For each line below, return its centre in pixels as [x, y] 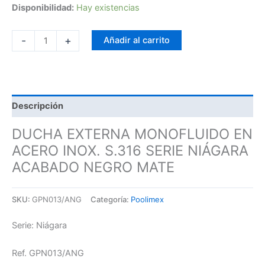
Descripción [38, 106]
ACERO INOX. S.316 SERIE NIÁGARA [130, 150]
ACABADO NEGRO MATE [93, 167]
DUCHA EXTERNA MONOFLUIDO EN [132, 134]
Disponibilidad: [43, 8]
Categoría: [111, 199]
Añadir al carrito [136, 40]
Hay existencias [108, 8]
